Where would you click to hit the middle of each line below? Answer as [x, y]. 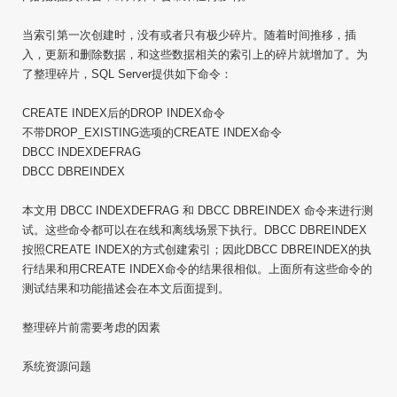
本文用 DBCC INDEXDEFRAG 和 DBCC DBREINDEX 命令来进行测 [198, 210]
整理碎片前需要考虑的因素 [91, 327]
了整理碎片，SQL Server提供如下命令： [127, 74]
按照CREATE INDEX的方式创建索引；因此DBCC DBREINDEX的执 [197, 249]
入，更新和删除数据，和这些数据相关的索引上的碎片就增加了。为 [195, 54]
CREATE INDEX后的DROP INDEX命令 [124, 113]
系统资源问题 [57, 366]
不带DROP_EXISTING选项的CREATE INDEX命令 [152, 132]
